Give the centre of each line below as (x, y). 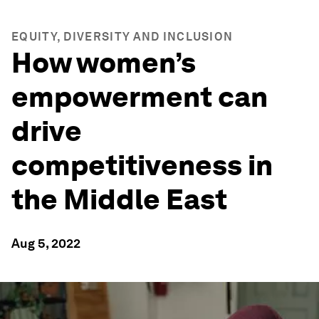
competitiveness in (142, 165)
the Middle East (119, 199)
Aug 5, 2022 (46, 243)
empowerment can (140, 97)
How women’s (104, 63)
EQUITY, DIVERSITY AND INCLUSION (122, 37)
